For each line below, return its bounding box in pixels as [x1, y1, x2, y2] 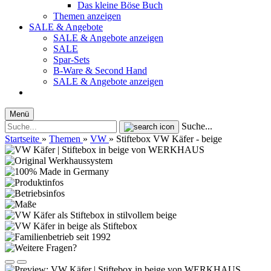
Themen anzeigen [53, 11, 121, 21]
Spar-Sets [53, 54, 90, 65]
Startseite [5, 134, 39, 144]
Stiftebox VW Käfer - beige [116, 134, 222, 144]
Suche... [181, 121, 212, 131]
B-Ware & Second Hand [53, 65, 147, 76]
